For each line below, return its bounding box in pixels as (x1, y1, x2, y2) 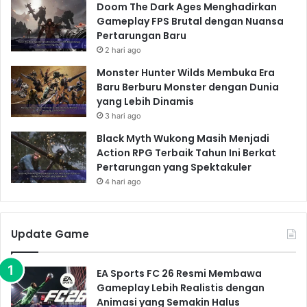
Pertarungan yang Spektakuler (97, 160, 251, 174)
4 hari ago (105, 176, 141, 186)
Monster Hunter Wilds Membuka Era (97, 65, 275, 79)
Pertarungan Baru (97, 28, 186, 42)
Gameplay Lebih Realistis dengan (97, 280, 265, 295)
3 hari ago (105, 110, 141, 121)
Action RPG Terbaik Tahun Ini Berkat (97, 145, 276, 160)
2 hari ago (105, 45, 141, 55)
